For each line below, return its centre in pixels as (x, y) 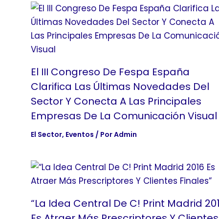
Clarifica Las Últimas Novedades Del (120, 87)
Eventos (79, 135)
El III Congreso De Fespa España (110, 72)
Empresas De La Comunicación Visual (124, 116)
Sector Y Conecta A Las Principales (116, 101)
